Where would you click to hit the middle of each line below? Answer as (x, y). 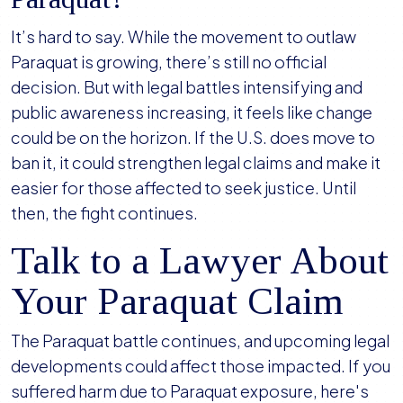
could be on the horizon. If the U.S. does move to (193, 138)
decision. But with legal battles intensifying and (187, 87)
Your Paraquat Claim (177, 301)
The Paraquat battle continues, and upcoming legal (200, 341)
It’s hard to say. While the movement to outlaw (184, 37)
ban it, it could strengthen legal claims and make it (196, 163)
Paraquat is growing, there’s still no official (169, 62)
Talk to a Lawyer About (200, 261)
